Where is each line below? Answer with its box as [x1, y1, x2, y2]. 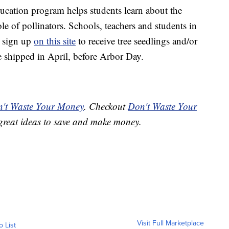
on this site [34, 34, 76, 48]
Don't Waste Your [128, 100, 197, 113]
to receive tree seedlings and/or [76, 34, 197, 48]
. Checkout [84, 100, 128, 113]
